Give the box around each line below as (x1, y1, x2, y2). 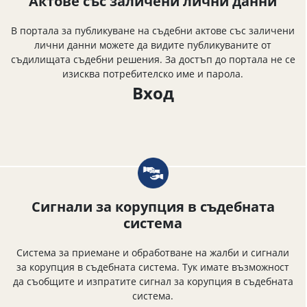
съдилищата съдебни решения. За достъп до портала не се (10, 52, 295, 66)
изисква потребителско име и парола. (62, 66, 243, 80)
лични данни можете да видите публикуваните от (34, 38, 271, 51)
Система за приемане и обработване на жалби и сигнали (16, 245, 289, 259)
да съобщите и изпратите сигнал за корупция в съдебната (12, 274, 293, 288)
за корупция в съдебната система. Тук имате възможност (16, 260, 289, 273)
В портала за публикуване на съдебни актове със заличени (11, 23, 295, 37)
